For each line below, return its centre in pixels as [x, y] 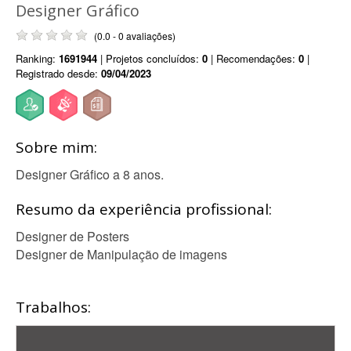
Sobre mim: [56, 147]
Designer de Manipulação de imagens [121, 254]
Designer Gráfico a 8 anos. [90, 174]
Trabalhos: [53, 307]
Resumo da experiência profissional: [144, 209]
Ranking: [37, 58]
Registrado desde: [58, 73]
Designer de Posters [72, 236]
